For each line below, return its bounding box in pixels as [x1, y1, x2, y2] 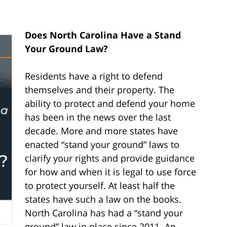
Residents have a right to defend [25, 69, 163, 82]
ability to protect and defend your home [25, 97, 195, 109]
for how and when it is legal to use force [25, 165, 196, 178]
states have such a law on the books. [25, 193, 181, 205]
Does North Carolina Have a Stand [25, 28, 181, 41]
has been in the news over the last [25, 110, 171, 123]
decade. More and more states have [25, 124, 178, 137]
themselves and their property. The [25, 83, 174, 96]
